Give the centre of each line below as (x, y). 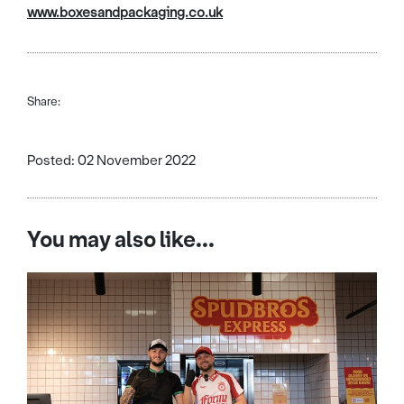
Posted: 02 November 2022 (111, 161)
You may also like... (121, 240)
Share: (44, 102)
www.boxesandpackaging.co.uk (125, 13)
